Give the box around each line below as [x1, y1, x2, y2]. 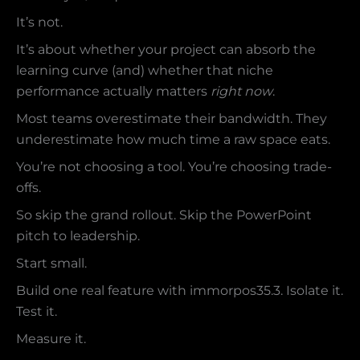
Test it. [16, 304, 57, 320]
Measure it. [16, 331, 86, 347]
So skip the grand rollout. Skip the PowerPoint [16, 207, 312, 223]
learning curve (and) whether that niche [16, 63, 273, 79]
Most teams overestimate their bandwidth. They [16, 111, 327, 127]
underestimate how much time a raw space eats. [16, 132, 330, 148]
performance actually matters [16, 84, 211, 100]
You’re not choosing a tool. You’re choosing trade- [16, 159, 332, 175]
